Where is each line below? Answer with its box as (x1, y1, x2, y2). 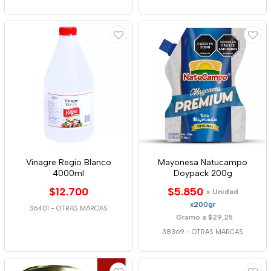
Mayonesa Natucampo (158, 157, 247, 168)
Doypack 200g (173, 168, 232, 178)
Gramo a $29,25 (175, 213, 233, 221)
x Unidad (206, 188, 238, 196)
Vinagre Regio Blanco (25, 157, 111, 168)
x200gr (190, 200, 215, 209)
